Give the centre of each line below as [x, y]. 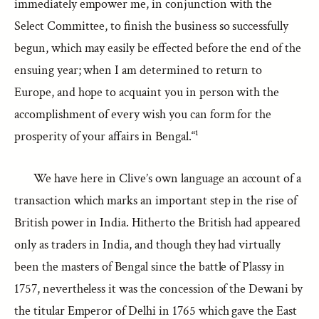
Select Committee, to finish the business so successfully [152, 26]
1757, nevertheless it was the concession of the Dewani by [158, 289]
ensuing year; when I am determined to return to [138, 70]
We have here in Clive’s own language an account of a [168, 178]
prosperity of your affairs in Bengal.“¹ [106, 136]
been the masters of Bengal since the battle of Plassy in [150, 267]
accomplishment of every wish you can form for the [143, 114]
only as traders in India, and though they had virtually [148, 245]
